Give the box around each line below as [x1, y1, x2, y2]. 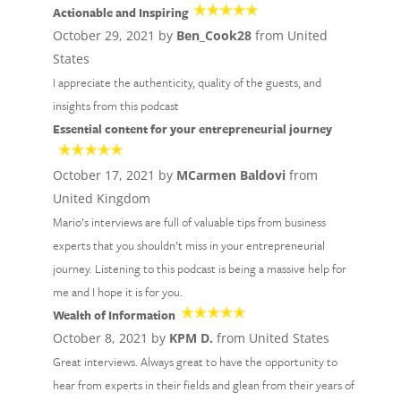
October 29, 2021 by [52, 27, 176, 44]
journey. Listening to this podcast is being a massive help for [52, 260, 346, 277]
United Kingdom [52, 190, 150, 207]
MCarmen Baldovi [175, 166, 286, 183]
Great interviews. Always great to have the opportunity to [52, 353, 337, 371]
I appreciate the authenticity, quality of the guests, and [52, 73, 321, 91]
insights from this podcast [52, 97, 179, 115]
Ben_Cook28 [175, 27, 252, 44]
